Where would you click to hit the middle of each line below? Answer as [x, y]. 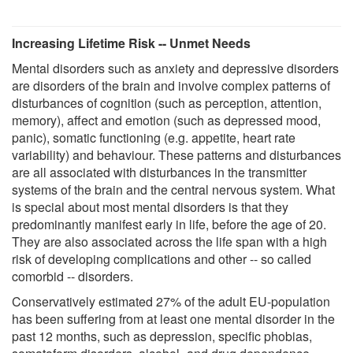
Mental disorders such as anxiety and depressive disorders [175, 68]
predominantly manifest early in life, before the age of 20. [169, 224]
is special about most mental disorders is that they [150, 206]
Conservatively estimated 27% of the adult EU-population [171, 301]
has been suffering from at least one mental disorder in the [173, 318]
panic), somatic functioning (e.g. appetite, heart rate [154, 137]
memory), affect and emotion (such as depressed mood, [166, 120]
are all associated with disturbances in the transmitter [159, 172]
